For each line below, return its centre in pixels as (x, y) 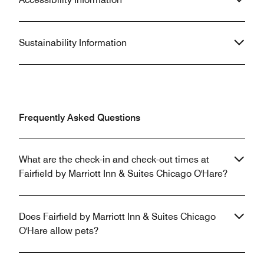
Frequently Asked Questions (80, 117)
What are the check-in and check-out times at (114, 159)
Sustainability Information (73, 42)
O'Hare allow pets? (59, 230)
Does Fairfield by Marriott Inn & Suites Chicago (117, 216)
